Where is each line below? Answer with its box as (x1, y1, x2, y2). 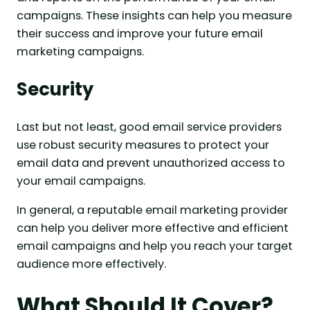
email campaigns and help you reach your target (17, 238, 293, 255)
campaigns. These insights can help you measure (17, 8, 292, 24)
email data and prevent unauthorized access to (17, 155, 285, 172)
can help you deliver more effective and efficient (17, 220, 289, 237)
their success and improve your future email (17, 26, 263, 42)
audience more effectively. (17, 256, 166, 273)
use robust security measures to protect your (17, 137, 269, 154)
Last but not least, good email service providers (17, 119, 282, 136)
